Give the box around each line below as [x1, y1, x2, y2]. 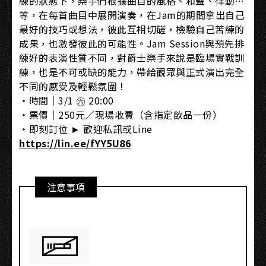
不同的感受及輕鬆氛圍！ [19, 78, 127, 93]
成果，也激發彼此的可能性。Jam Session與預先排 [19, 36, 244, 50]
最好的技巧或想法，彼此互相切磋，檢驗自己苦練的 [19, 21, 245, 36]
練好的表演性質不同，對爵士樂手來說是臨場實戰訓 [19, 50, 245, 65]
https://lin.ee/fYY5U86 [19, 135, 131, 150]
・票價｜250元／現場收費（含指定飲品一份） [19, 107, 222, 122]
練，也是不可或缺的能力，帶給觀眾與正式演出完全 [19, 64, 245, 79]
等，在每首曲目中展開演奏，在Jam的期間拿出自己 [19, 7, 245, 22]
